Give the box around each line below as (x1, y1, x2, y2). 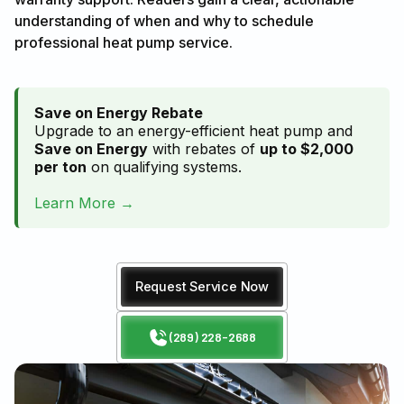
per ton (34, 158, 87, 177)
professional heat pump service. (14, 33, 233, 52)
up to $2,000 (260, 140, 353, 159)
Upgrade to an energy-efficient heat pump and (34, 122, 353, 141)
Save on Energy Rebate (34, 104, 203, 123)
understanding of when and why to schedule (14, 12, 314, 31)
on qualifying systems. (87, 158, 242, 177)
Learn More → (34, 194, 134, 213)
